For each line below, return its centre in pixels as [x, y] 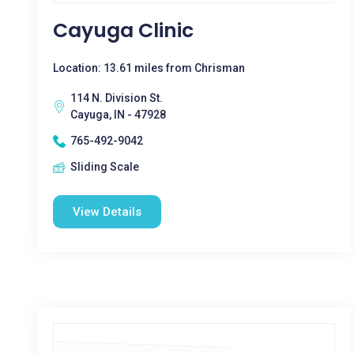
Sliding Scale [105, 167]
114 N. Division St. [117, 98]
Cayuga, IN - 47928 [118, 115]
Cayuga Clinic [123, 30]
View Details [107, 212]
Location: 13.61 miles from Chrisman [149, 68]
